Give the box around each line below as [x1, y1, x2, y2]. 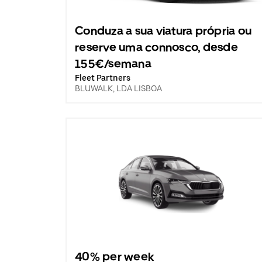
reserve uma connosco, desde [75, 40, 238, 54]
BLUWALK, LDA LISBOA [75, 84, 162, 93]
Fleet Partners [75, 73, 130, 82]
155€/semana [75, 57, 151, 71]
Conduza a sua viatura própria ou [75, 24, 251, 38]
